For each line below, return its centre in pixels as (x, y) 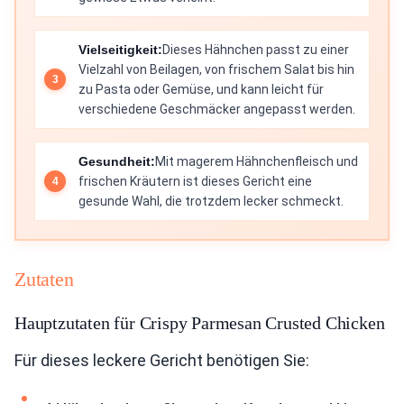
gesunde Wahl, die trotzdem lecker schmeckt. (211, 201)
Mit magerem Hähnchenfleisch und (257, 161)
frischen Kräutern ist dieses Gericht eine (195, 181)
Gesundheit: (117, 161)
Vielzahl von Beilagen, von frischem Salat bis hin (216, 69)
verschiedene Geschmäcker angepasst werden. (217, 109)
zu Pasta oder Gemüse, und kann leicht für (201, 89)
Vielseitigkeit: (120, 50)
